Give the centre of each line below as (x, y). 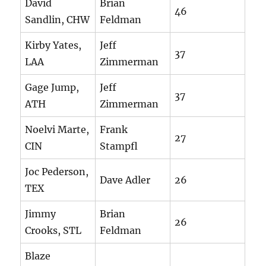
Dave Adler (125, 180)
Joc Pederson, (57, 172)
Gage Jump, (52, 88)
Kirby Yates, (53, 45)
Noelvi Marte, (57, 130)
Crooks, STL (53, 231)
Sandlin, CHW (58, 20)
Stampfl (119, 146)
